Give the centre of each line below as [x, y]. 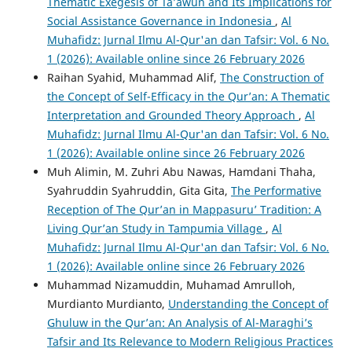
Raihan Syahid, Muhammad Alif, [133, 78]
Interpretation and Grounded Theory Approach [172, 115]
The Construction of [271, 78]
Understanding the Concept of [248, 304]
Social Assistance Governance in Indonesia [161, 21]
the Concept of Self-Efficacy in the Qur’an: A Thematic [188, 97]
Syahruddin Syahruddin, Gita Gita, [139, 191]
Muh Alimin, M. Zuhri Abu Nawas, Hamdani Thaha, [181, 172]
